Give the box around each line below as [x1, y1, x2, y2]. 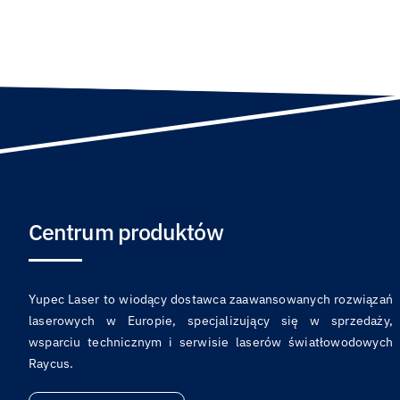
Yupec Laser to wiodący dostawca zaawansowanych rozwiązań [28, 291, 394, 307]
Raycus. [28, 355, 74, 371]
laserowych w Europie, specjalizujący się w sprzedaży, [28, 312, 394, 329]
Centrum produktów [28, 217, 223, 246]
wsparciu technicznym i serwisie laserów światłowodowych [28, 334, 394, 350]
